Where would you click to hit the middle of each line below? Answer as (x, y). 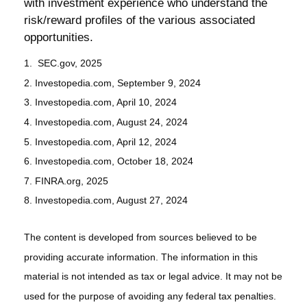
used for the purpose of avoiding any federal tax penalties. (150, 296)
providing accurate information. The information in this (141, 257)
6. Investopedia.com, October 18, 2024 (109, 161)
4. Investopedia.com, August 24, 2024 (106, 122)
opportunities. (59, 37)
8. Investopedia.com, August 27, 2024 (106, 200)
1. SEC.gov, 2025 (63, 63)
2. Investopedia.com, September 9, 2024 (112, 83)
